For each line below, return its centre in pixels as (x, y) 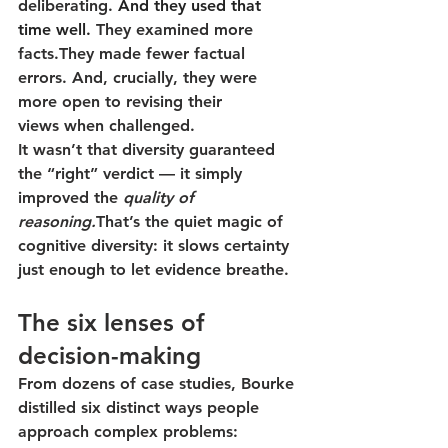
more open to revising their (122, 101)
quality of (161, 197)
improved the (70, 197)
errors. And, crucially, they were (140, 77)
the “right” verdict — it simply (132, 173)
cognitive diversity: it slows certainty (156, 245)
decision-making (109, 355)
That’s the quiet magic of (192, 221)
